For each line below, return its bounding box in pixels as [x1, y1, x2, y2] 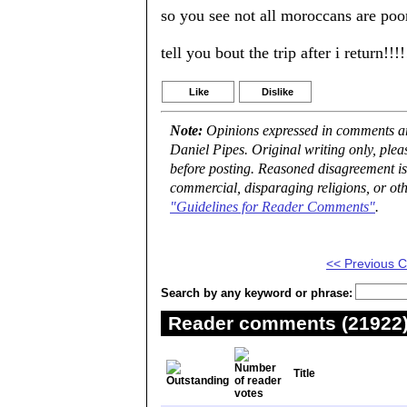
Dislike [262, 86, 293, 97]
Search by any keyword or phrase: [161, 285, 352, 300]
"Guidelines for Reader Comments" [170, 199, 375, 215]
